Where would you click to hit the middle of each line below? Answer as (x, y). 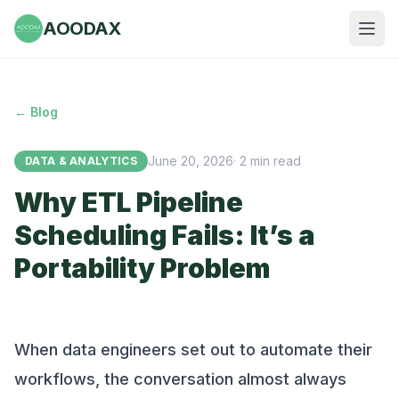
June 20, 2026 (190, 161)
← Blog (36, 112)
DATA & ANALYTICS (81, 161)
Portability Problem (142, 268)
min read (275, 161)
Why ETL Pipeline (129, 202)
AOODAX (81, 28)
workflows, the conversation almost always (180, 379)
